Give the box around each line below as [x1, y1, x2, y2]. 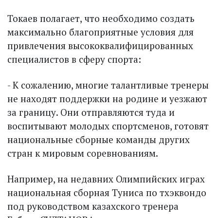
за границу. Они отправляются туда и [7, 106, 175, 118]
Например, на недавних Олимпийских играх [7, 172, 205, 185]
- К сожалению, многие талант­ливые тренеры [7, 78, 209, 91]
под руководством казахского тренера [7, 200, 179, 212]
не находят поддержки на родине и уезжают [7, 92, 207, 105]
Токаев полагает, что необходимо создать [7, 12, 195, 24]
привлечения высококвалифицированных [7, 39, 193, 52]
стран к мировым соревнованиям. [7, 146, 158, 159]
